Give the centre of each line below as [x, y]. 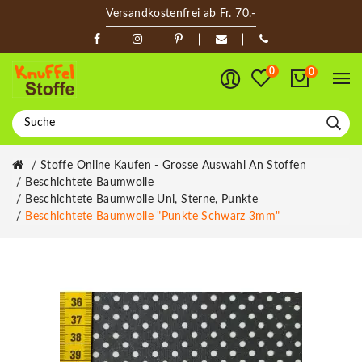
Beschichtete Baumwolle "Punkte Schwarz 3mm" [153, 216]
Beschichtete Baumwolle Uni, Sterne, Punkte [142, 199]
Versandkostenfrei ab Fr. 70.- [181, 14]
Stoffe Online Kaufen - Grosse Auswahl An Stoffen [173, 165]
